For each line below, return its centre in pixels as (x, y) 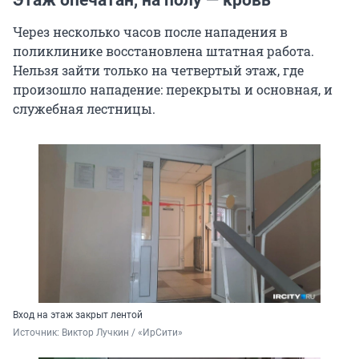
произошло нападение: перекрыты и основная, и (173, 90)
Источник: (37, 333)
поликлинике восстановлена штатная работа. (163, 51)
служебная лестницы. (84, 109)
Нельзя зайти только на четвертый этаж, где (158, 71)
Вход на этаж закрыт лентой (78, 315)
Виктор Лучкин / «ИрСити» (122, 333)
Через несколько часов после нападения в (150, 32)
